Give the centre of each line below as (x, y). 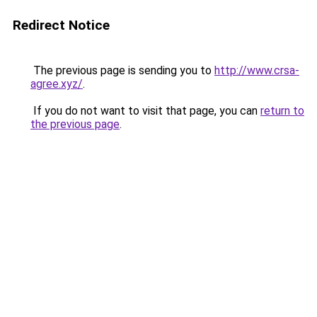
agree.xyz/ (57, 84)
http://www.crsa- (257, 70)
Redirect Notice (61, 25)
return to (282, 111)
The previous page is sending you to (122, 70)
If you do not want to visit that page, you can (145, 111)
